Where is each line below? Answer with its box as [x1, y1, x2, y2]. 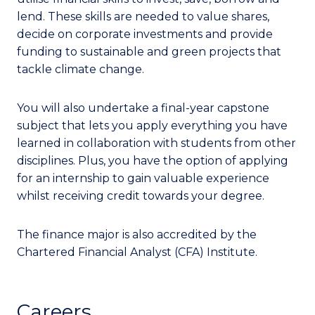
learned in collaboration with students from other [17, 136, 296, 150]
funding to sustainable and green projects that [17, 45, 281, 59]
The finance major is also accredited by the [17, 228, 257, 242]
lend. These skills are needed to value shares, [17, 10, 269, 24]
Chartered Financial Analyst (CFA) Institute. [17, 245, 257, 259]
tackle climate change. [17, 63, 144, 77]
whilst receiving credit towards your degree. [17, 189, 264, 203]
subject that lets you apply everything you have [17, 119, 288, 133]
